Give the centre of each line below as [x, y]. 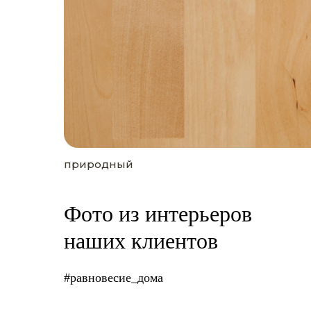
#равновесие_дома [114, 278]
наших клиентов [141, 241]
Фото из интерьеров [158, 214]
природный [99, 164]
